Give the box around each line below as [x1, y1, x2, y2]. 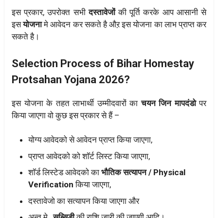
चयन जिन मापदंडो [141, 98, 196, 108]
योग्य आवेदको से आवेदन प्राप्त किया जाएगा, [28, 135, 152, 145]
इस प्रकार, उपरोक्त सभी [12, 7, 89, 18]
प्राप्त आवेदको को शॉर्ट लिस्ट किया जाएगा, [28, 151, 150, 161]
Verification [28, 180, 73, 190]
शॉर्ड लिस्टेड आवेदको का [28, 167, 101, 178]
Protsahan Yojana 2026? [12, 73, 130, 86]
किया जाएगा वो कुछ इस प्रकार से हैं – [12, 110, 120, 120]
